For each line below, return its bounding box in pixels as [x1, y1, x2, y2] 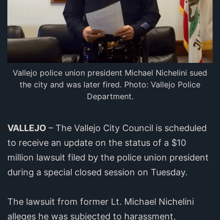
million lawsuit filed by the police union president [7, 152, 209, 163]
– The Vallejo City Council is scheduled [46, 123, 207, 134]
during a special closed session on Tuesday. [7, 167, 188, 178]
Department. [86, 91, 134, 102]
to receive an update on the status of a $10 [7, 137, 186, 148]
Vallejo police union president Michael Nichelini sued [13, 68, 207, 78]
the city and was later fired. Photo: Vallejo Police [20, 80, 200, 90]
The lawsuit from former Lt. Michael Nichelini [7, 196, 194, 207]
